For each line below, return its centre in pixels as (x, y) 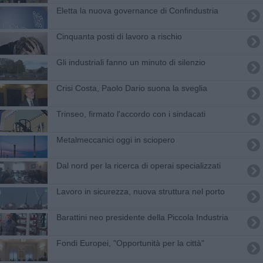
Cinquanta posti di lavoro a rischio (119, 36)
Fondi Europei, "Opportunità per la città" (130, 243)
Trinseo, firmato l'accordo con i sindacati (131, 114)
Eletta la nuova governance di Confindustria (137, 10)
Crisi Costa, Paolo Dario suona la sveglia (131, 88)
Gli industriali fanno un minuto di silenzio (131, 62)
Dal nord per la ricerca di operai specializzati (138, 165)
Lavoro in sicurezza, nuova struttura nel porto (140, 191)
